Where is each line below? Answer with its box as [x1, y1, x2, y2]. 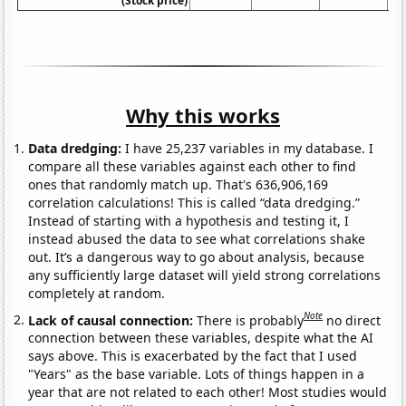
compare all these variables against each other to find [28, 157, 357, 175]
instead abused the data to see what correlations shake [28, 229, 366, 247]
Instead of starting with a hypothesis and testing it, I [28, 211, 350, 229]
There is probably [197, 311, 304, 329]
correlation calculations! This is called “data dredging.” [28, 193, 361, 211]
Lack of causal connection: [28, 311, 198, 329]
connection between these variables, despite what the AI [28, 329, 374, 347]
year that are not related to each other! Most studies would [28, 383, 388, 401]
